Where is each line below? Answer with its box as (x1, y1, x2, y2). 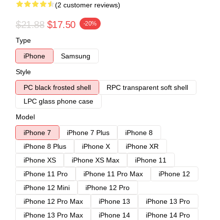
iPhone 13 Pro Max (24, 211, 83, 219)
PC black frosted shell (24, 83, 91, 91)
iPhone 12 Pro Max (24, 197, 83, 205)
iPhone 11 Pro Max (83, 169, 143, 178)
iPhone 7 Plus (67, 128, 110, 137)
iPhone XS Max (72, 156, 119, 164)
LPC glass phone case (24, 97, 93, 105)
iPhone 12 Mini (24, 183, 70, 192)
